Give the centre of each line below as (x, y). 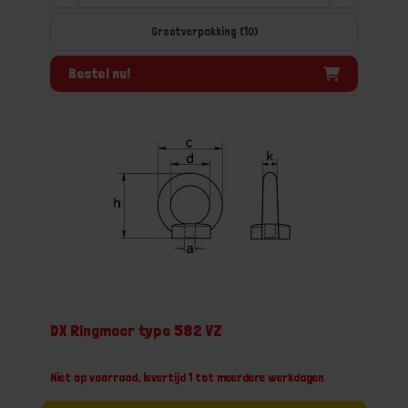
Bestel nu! (99, 73)
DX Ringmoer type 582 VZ (136, 330)
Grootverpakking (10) (204, 31)
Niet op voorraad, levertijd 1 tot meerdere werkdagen (187, 377)
